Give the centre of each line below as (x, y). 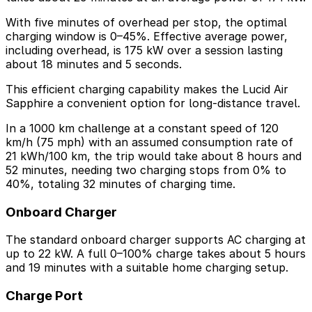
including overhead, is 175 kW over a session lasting (144, 50)
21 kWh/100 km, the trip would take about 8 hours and (154, 156)
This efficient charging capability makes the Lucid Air (147, 89)
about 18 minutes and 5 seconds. (94, 64)
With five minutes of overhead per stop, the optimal (146, 22)
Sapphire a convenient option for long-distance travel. (153, 103)
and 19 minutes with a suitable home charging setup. (147, 268)
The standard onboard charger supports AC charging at (156, 240)
